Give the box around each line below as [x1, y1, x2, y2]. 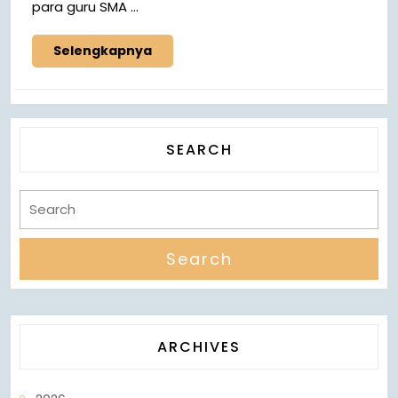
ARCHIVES [157, 336, 241, 357]
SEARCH [165, 139, 233, 160]
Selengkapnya [53, 41, 152, 60]
